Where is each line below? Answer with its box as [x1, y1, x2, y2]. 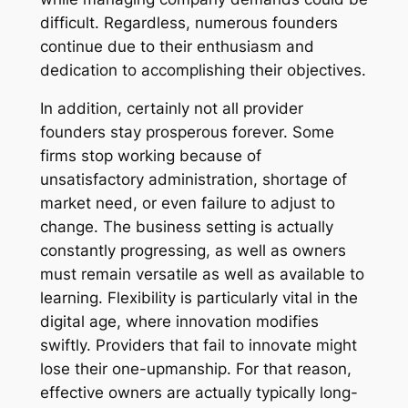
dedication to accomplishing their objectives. [39, 60, 366, 79]
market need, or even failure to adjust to [39, 194, 335, 213]
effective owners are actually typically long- [39, 383, 358, 403]
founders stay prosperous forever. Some [39, 123, 334, 142]
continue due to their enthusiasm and [39, 36, 314, 56]
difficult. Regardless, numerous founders [39, 13, 338, 32]
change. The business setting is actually [39, 218, 333, 237]
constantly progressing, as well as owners [39, 241, 346, 260]
